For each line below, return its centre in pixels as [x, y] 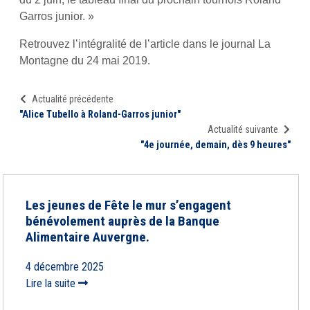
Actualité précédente [73, 99]
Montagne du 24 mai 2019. [85, 61]
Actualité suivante [243, 129]
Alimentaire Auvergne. [88, 237]
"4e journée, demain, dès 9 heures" [216, 145]
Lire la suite [52, 283]
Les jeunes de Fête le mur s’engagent [128, 205]
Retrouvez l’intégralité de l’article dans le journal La [145, 44]
